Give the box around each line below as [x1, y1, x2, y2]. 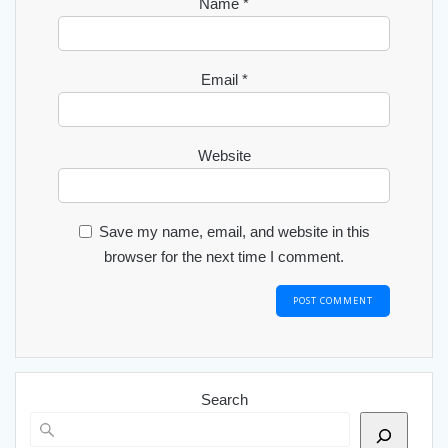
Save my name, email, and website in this [98, 223, 370, 241]
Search [200, 390, 248, 408]
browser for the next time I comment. [104, 248, 344, 266]
